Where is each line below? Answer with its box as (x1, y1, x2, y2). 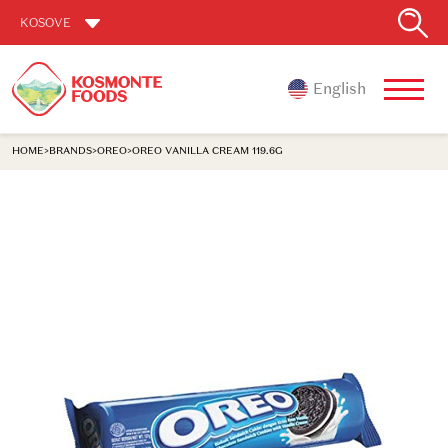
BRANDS (49, 143, 92, 157)
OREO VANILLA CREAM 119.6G (132, 143, 283, 157)
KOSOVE (20, 14, 74, 30)
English (313, 79, 366, 98)
